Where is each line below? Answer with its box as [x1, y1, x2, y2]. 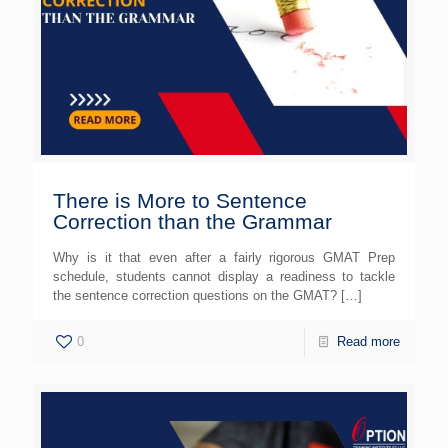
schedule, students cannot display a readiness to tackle [53, 269, 395, 284]
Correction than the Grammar [53, 210, 332, 233]
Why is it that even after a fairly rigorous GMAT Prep [53, 250, 395, 265]
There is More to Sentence [53, 189, 307, 212]
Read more [337, 334, 400, 349]
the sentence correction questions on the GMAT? [53, 288, 337, 303]
